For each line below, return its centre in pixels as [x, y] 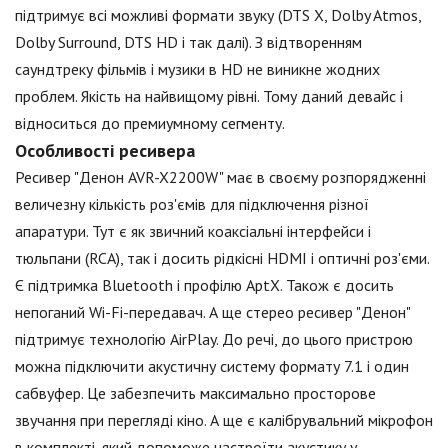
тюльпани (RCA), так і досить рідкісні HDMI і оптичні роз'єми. [222, 258]
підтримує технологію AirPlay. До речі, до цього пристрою [214, 339]
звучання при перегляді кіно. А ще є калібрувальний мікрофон [224, 420]
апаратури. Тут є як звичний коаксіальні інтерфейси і [193, 231]
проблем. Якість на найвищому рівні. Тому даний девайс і [209, 96]
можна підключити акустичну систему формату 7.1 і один [212, 366]
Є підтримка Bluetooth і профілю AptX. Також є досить [204, 285]
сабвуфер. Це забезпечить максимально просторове [195, 393]
